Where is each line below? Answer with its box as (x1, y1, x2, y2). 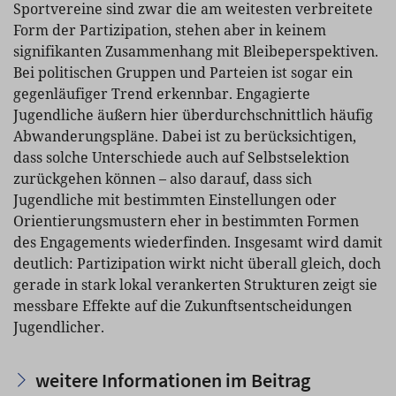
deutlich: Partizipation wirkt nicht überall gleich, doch (13, 253, 381, 273)
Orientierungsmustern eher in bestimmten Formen (13, 210, 359, 231)
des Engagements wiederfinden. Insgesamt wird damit (13, 232, 383, 252)
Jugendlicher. (13, 316, 104, 337)
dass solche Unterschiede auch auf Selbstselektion (13, 147, 349, 167)
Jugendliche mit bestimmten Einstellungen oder (13, 189, 337, 209)
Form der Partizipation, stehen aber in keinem (13, 19, 326, 40)
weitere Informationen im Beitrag (35, 367, 310, 392)
